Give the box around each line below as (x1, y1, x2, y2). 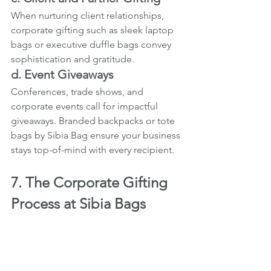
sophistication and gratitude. (11, 53, 134, 65)
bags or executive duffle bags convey (11, 38, 174, 50)
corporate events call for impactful (11, 100, 160, 112)
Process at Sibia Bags (11, 194, 146, 212)
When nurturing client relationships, (11, 9, 166, 21)
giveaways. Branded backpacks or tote (11, 114, 177, 126)
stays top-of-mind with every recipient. (11, 143, 174, 155)
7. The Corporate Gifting (11, 173, 171, 191)
